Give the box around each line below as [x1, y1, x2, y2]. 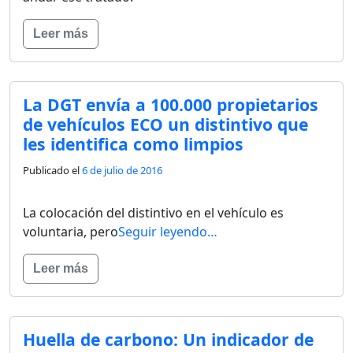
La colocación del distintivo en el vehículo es [23, 203, 284, 221]
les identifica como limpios [23, 132, 243, 155]
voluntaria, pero [23, 222, 118, 240]
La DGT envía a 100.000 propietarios [23, 92, 318, 116]
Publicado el [23, 162, 82, 177]
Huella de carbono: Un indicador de [23, 327, 314, 351]
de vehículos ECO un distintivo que [23, 112, 308, 136]
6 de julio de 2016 [82, 162, 162, 177]
